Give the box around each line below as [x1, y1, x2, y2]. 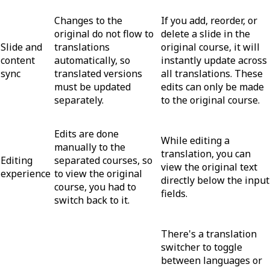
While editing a [161, 133, 230, 147]
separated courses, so [54, 153, 152, 167]
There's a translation [161, 227, 257, 240]
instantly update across [161, 53, 267, 67]
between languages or [161, 253, 262, 267]
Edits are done [54, 127, 119, 140]
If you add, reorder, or [161, 13, 257, 27]
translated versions [54, 66, 142, 80]
